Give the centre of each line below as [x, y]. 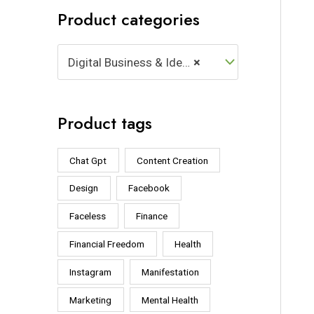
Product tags [105, 123]
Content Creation [172, 160]
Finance [151, 216]
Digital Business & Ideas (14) [125, 62]
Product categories [129, 20]
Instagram [91, 272]
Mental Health [170, 300]
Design [84, 188]
